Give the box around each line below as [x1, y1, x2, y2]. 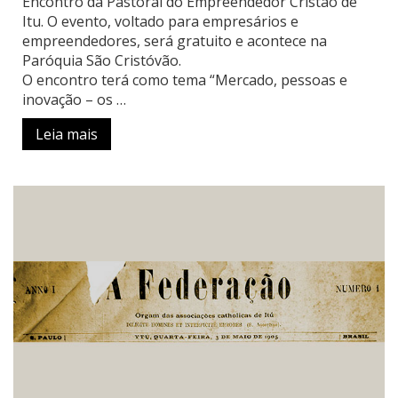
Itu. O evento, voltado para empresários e [22, 12, 298, 32]
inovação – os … [22, 90, 126, 110]
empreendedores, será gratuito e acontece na [22, 31, 327, 52]
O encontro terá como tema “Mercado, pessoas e [22, 70, 347, 91]
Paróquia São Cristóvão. [22, 51, 181, 71]
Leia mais [36, 124, 98, 145]
